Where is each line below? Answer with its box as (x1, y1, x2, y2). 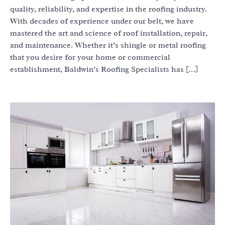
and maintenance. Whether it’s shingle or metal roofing (10, 40, 206, 50)
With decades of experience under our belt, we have (10, 16, 194, 26)
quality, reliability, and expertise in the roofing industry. (10, 4, 207, 14)
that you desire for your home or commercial (10, 52, 170, 62)
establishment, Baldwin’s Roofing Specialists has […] (10, 64, 198, 74)
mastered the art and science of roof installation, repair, (10, 28, 207, 38)
